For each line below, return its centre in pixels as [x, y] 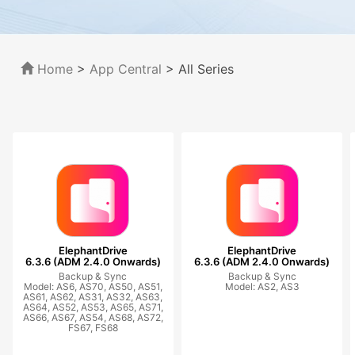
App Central [125, 69]
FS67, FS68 [93, 328]
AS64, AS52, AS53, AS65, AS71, [93, 307]
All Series [206, 69]
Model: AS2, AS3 [262, 286]
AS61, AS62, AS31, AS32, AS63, [93, 297]
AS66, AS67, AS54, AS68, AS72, [93, 317]
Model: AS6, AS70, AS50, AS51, [93, 286]
